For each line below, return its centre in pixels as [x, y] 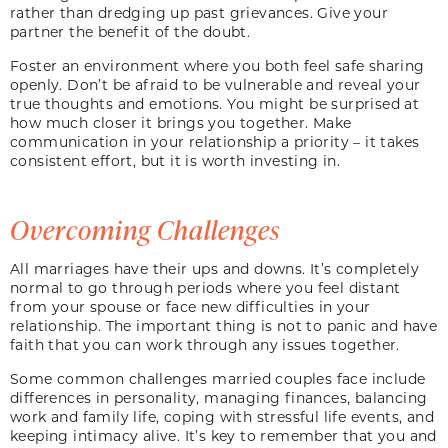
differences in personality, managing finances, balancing [219, 397]
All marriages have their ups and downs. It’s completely [214, 268]
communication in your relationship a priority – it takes [215, 141]
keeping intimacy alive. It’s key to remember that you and [223, 435]
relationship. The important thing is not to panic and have [224, 325]
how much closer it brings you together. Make [181, 122]
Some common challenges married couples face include [218, 378]
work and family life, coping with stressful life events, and [222, 416]
